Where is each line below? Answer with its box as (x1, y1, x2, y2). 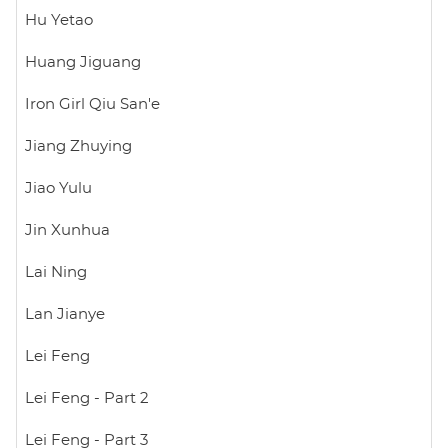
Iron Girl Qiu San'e (25, 96, 160, 112)
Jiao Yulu (25, 180, 92, 196)
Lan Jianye (25, 306, 105, 322)
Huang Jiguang (25, 54, 141, 70)
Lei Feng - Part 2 (25, 390, 149, 406)
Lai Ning (25, 264, 87, 280)
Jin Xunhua (25, 222, 110, 238)
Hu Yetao (25, 12, 93, 28)
